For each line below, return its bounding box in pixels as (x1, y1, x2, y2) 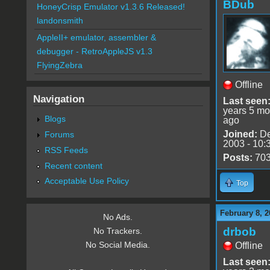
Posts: (222, 152, 253, 163)
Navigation (33, 93, 84, 105)
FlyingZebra (36, 60, 83, 71)
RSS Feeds (44, 145, 88, 155)
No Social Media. (86, 240, 151, 250)
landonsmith (36, 16, 83, 26)
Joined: (222, 128, 257, 139)
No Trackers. (93, 226, 143, 236)
